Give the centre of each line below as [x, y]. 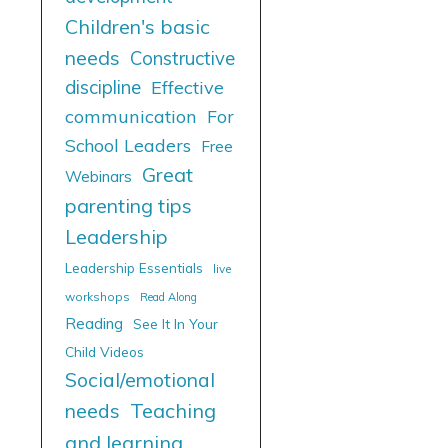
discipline [103, 86]
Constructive [182, 57]
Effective [187, 87]
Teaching [173, 410]
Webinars [98, 176]
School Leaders [128, 144]
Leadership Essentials [134, 267]
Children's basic [137, 26]
